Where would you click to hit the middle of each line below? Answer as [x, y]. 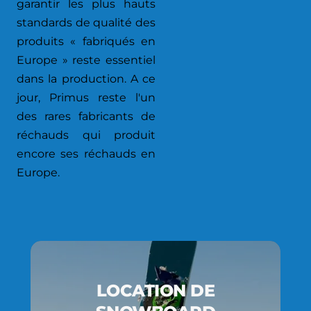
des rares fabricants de [86, 116]
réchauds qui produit [86, 135]
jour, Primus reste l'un [86, 98]
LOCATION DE [155, 291]
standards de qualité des [86, 23]
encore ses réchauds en [86, 154]
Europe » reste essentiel [86, 60]
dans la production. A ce [86, 79]
